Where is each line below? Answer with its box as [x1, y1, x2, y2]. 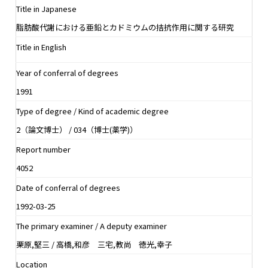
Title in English [16, 41, 66, 53]
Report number [16, 143, 71, 155]
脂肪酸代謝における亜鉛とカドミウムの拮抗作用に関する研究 [16, 21, 234, 33]
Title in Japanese [16, 2, 77, 14]
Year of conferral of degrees [16, 66, 118, 78]
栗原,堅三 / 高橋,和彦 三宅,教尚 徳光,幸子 [16, 238, 172, 250]
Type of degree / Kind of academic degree [16, 105, 169, 117]
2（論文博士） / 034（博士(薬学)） [16, 123, 138, 135]
